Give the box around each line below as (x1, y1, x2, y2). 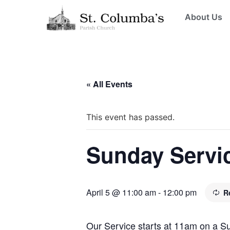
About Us (184, 12, 222, 22)
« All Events (86, 78, 132, 90)
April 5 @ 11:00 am (86, 186, 156, 198)
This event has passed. (86, 112, 175, 122)
